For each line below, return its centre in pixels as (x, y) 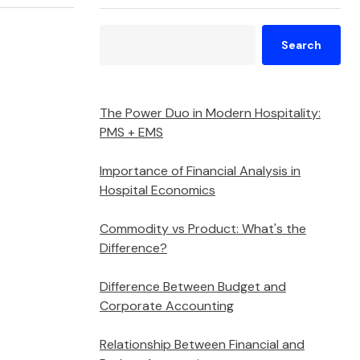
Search (301, 45)
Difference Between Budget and (193, 286)
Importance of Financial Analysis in (200, 170)
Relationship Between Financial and (202, 344)
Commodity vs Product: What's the (203, 228)
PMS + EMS (131, 132)
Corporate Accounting (167, 305)
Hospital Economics (157, 190)
